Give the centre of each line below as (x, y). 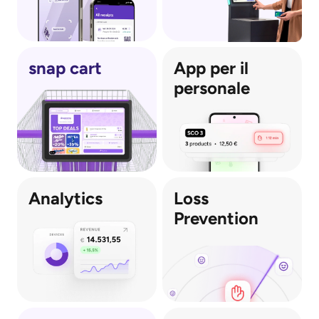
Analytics (66, 198)
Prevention (216, 218)
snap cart (65, 68)
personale (212, 88)
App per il (211, 68)
